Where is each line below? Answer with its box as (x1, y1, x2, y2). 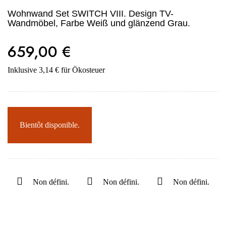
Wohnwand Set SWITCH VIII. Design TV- (8, 9, 174, 19)
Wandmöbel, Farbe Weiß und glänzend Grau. (8, 18, 190, 28)
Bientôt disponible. (20, 121, 80, 129)
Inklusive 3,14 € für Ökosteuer (8, 66, 105, 74)
